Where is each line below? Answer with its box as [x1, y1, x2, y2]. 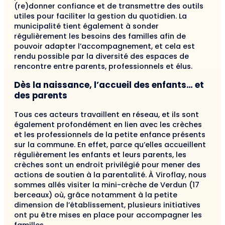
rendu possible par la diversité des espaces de [14, 51, 189, 62]
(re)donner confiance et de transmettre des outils [14, 1, 203, 12]
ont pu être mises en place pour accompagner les [14, 209, 202, 220]
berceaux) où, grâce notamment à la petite [14, 189, 177, 200]
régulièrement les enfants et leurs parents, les [14, 149, 186, 160]
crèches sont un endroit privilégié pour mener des [14, 159, 200, 170]
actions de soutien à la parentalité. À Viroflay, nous [14, 169, 206, 180]
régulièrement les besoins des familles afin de [14, 31, 186, 42]
